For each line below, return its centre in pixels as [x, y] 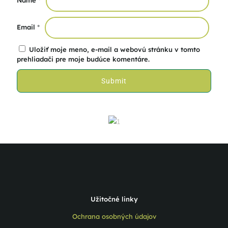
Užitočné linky [114, 199]
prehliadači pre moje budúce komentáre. [83, 59]
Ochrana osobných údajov [114, 216]
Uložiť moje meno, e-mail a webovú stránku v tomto [115, 49]
